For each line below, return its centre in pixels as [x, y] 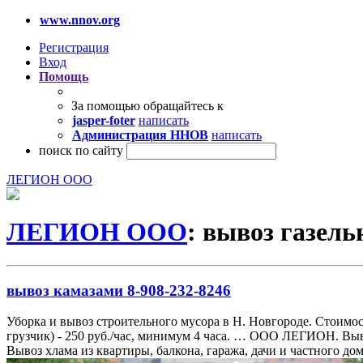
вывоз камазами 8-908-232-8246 [119, 290]
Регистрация [74, 47]
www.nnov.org [80, 20]
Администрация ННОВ [140, 135]
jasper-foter [104, 120]
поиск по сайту [81, 150]
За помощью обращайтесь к [147, 106]
